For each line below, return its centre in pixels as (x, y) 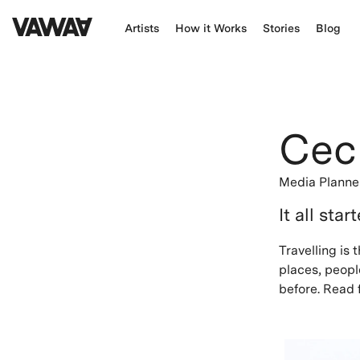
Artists (142, 28)
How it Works (211, 28)
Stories (281, 28)
